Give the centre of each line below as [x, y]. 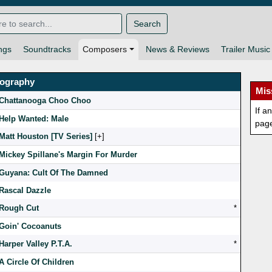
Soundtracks [47, 49]
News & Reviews [177, 49]
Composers [105, 49]
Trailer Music [245, 49]
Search [147, 23]
